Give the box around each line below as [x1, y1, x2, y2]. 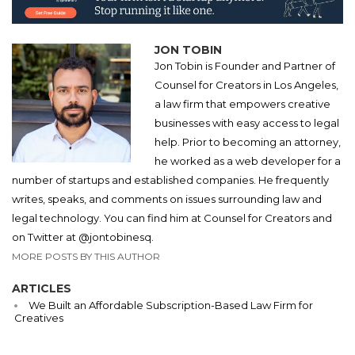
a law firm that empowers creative [155, 97, 330, 111]
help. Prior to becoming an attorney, [155, 136, 341, 149]
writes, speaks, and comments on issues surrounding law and [12, 193, 322, 206]
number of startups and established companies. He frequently [12, 174, 329, 187]
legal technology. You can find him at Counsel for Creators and [12, 212, 332, 225]
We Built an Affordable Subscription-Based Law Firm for [29, 299, 313, 312]
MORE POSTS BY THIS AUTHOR [12, 250, 160, 263]
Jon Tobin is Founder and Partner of [155, 59, 335, 73]
